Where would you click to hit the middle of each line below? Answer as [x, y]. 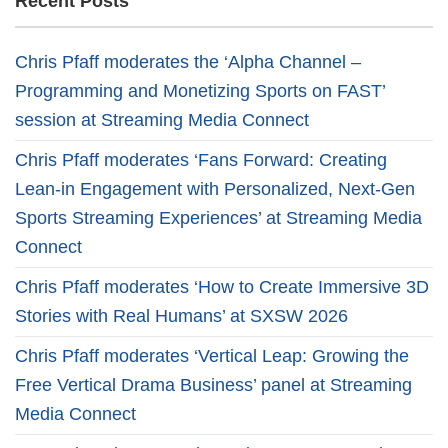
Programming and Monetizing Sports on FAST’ [200, 91]
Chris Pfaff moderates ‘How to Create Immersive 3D [222, 287]
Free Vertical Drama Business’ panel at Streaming [213, 385]
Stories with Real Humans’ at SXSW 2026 [181, 316]
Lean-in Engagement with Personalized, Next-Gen [215, 189]
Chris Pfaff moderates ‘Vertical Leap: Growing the [212, 356]
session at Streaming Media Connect [162, 120]
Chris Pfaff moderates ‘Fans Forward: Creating [201, 160]
